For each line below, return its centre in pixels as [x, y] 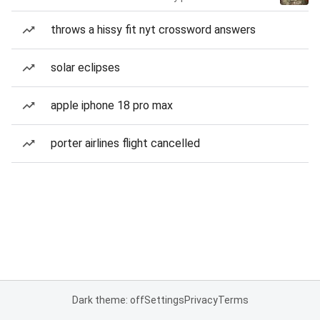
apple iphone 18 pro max [112, 105]
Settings [164, 300]
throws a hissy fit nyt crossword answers [153, 30]
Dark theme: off [108, 300]
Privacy [201, 300]
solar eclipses [85, 67]
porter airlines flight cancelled [125, 143]
